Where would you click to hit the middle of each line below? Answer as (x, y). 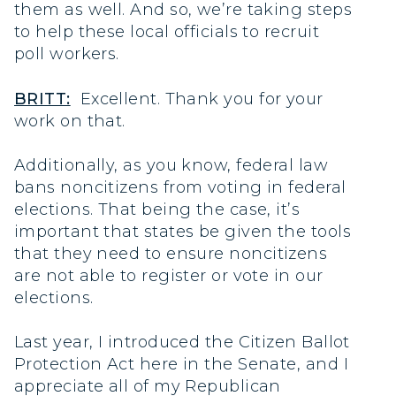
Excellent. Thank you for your (197, 99)
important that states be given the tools (183, 231)
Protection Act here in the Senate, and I (182, 364)
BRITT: (42, 99)
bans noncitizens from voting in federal (180, 187)
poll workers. (67, 54)
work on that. (70, 121)
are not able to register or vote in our (169, 275)
